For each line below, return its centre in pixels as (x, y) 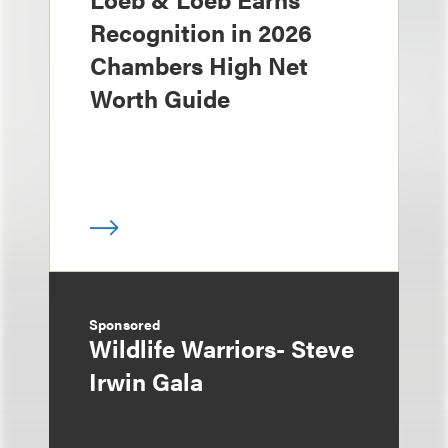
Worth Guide (160, 98)
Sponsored (125, 324)
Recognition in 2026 (201, 32)
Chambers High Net (199, 65)
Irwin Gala (146, 381)
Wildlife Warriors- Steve (221, 348)
